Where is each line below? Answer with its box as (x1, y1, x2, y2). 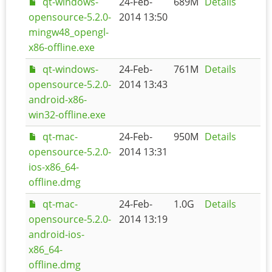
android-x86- (29, 92, 87, 106)
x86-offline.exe (29, 40, 95, 54)
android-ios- (29, 227, 84, 241)
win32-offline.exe (29, 107, 106, 121)
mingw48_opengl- (29, 25, 109, 39)
